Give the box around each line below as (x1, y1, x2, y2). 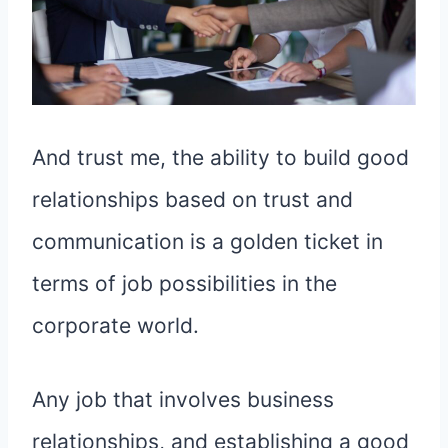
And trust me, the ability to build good (32, 145, 409, 171)
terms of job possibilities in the (32, 271, 337, 297)
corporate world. (32, 313, 199, 339)
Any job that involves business (32, 387, 334, 413)
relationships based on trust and (32, 187, 353, 213)
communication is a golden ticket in (32, 229, 383, 255)
